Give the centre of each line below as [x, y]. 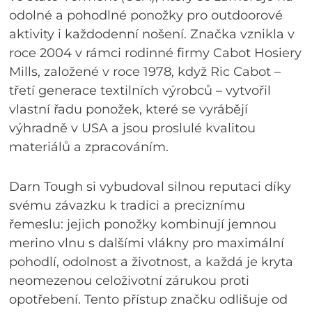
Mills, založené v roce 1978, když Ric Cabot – [145, 71]
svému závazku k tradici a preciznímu [127, 205]
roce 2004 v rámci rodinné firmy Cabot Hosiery [156, 53]
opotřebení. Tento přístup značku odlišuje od [149, 299]
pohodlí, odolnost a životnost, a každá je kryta [151, 262]
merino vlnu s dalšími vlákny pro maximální [147, 243]
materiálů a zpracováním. [89, 147]
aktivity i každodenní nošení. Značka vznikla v [152, 34]
